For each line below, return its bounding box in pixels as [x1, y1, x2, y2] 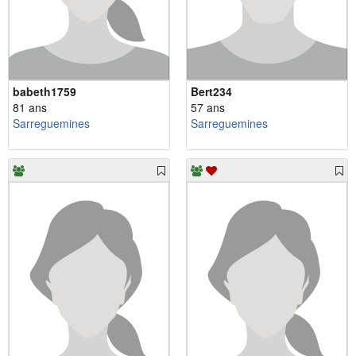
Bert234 [191, 83, 232, 99]
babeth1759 [13, 83, 76, 99]
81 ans [13, 99, 47, 115]
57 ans [191, 99, 225, 115]
